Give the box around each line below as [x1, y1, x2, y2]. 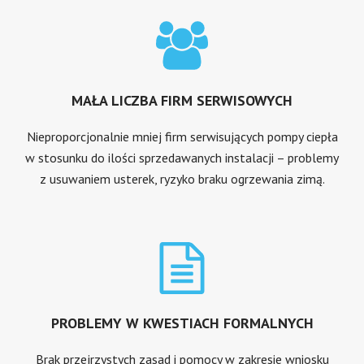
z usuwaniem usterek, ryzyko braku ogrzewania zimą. [39, 170, 325, 187]
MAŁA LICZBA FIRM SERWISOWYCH [71, 90, 292, 110]
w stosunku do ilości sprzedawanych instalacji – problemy [25, 149, 339, 166]
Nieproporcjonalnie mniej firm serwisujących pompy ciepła [26, 128, 338, 145]
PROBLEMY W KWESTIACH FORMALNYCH [50, 313, 314, 332]
